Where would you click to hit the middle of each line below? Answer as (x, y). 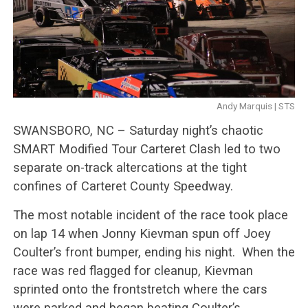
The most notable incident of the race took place (150, 214)
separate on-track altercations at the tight (130, 167)
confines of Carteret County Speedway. (123, 186)
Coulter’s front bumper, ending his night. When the (154, 252)
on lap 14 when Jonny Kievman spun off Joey (142, 233)
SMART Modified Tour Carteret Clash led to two (146, 148)
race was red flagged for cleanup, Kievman (133, 270)
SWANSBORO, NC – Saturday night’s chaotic (138, 130)
